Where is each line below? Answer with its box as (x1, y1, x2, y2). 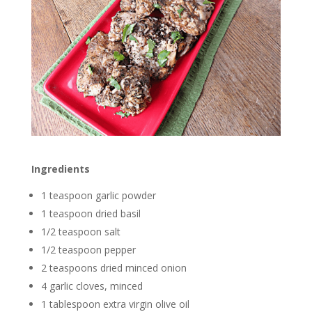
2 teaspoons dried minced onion (40, 261, 187, 275)
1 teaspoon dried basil (40, 207, 141, 221)
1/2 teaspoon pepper (40, 243, 136, 257)
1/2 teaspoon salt (40, 225, 120, 239)
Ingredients (31, 162, 90, 176)
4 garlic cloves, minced (40, 279, 143, 293)
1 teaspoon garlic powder (40, 189, 156, 203)
